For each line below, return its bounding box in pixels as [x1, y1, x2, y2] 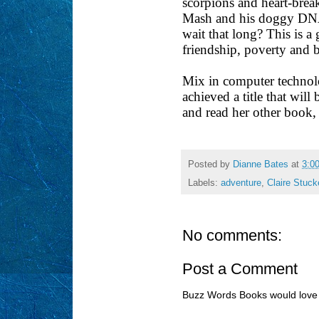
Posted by [188, 159, 233, 169]
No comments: [182, 226, 282, 245]
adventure [221, 178, 261, 189]
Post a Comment [182, 260, 298, 278]
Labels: [188, 178, 221, 189]
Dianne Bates [233, 159, 288, 169]
